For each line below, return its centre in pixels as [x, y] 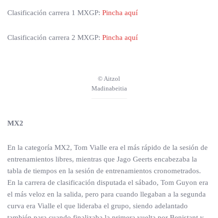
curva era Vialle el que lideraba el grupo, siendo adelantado [98, 206]
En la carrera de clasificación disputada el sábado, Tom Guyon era [108, 182]
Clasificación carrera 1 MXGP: [55, 13]
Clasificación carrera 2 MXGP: [55, 37]
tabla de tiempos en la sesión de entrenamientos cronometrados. [104, 171]
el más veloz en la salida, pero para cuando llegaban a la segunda [107, 194]
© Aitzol [109, 79]
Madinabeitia [109, 88]
